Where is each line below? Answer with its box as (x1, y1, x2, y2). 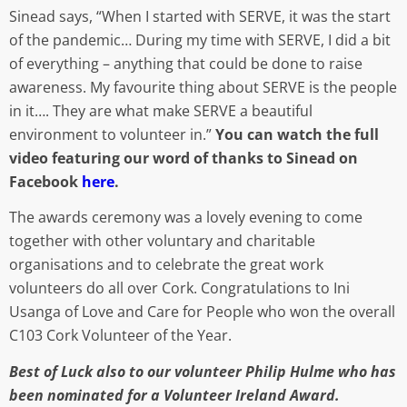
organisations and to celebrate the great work (9, 254, 323, 275)
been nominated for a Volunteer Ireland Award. (9, 384, 340, 405)
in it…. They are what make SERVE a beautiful (9, 100, 313, 121)
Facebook (9, 171, 82, 192)
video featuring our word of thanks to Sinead (9, 147, 339, 168)
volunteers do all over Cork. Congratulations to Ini (9, 278, 350, 299)
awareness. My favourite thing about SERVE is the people (9, 76, 397, 97)
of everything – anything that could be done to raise (9, 53, 362, 74)
